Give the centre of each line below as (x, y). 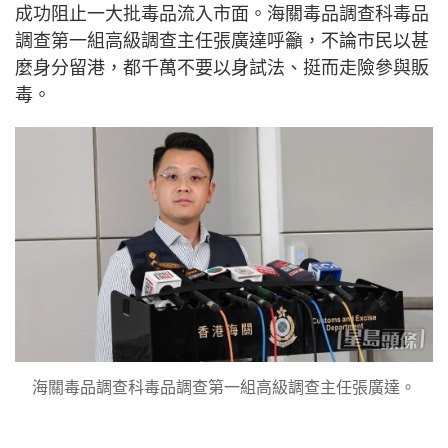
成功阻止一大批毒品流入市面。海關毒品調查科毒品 (222, 14)
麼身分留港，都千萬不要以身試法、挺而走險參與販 (222, 68)
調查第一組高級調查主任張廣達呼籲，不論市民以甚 (222, 41)
